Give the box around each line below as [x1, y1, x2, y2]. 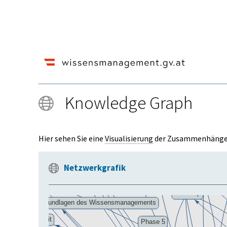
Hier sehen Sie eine [39, 133, 105, 143]
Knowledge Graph [65, 92, 193, 114]
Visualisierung [105, 133, 153, 143]
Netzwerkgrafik [64, 162, 126, 173]
